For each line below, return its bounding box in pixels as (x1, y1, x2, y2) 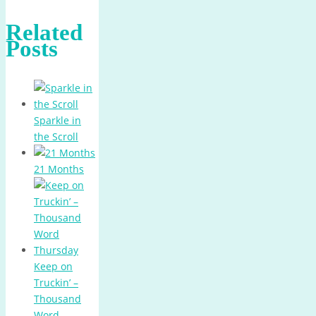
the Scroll (34, 130, 78, 143)
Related (6, 18, 83, 45)
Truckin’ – (34, 276, 78, 289)
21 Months (34, 162, 84, 176)
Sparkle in (34, 114, 81, 127)
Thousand (34, 292, 81, 305)
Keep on (34, 260, 73, 273)
